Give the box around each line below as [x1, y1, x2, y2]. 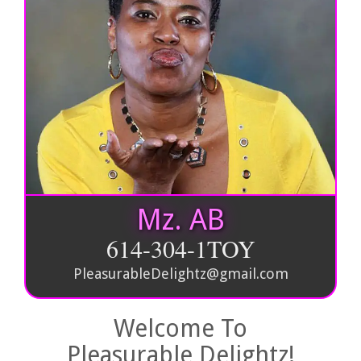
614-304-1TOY [106, 232, 255, 265]
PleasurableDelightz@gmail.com [73, 265, 288, 283]
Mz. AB [136, 202, 225, 238]
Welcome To [114, 314, 247, 343]
